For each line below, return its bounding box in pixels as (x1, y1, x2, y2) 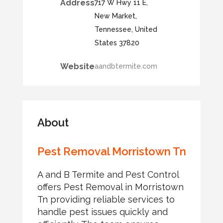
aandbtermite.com (94, 62, 157, 71)
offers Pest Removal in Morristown (37, 182, 184, 193)
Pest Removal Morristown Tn (37, 145, 186, 158)
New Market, (94, 12, 137, 20)
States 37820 (94, 39, 139, 47)
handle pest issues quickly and (37, 207, 168, 218)
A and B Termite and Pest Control (37, 169, 179, 180)
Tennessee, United (94, 25, 157, 34)
